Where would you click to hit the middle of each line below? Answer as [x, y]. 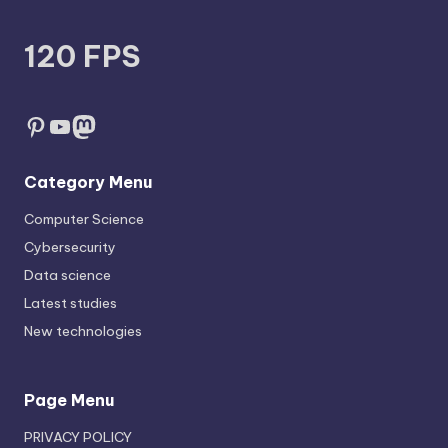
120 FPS [82, 57]
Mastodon [129, 125]
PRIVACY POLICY [78, 436]
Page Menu [69, 399]
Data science [67, 274]
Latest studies [70, 302]
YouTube [97, 125]
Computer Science [84, 218]
